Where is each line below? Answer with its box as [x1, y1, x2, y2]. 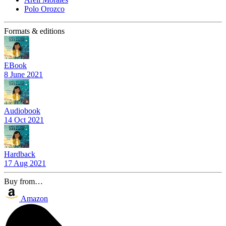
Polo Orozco [24, 5, 65, 14]
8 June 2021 [4, 70, 43, 79]
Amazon [21, 194, 48, 203]
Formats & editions [4, 27, 65, 36]
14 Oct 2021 [4, 116, 44, 125]
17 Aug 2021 [4, 159, 46, 168]
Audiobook [4, 106, 40, 116]
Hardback [4, 150, 35, 159]
